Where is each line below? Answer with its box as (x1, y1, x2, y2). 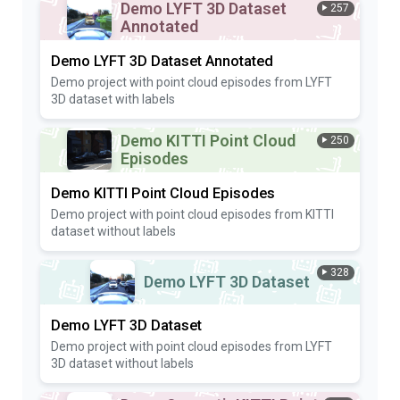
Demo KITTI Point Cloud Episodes (51, 184, 275, 202)
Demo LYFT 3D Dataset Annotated (51, 52, 273, 70)
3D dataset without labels (51, 355, 194, 371)
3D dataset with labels (51, 91, 175, 106)
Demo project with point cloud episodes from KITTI (51, 206, 334, 221)
